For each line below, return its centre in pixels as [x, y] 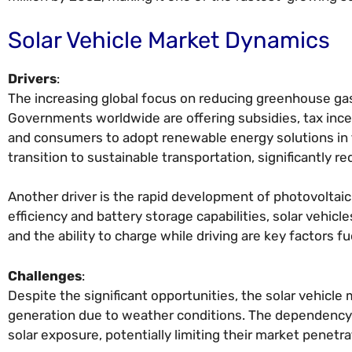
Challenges [45, 275]
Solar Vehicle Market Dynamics [169, 40]
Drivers [32, 78]
